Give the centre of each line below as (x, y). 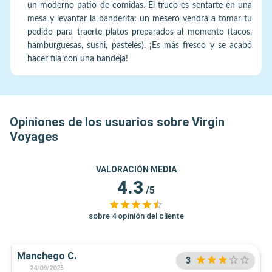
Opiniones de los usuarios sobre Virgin (117, 122)
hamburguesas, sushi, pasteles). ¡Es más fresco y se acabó (140, 45)
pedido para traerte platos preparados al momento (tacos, (140, 32)
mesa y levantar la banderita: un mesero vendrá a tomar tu (140, 19)
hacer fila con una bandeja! (78, 59)
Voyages (34, 136)
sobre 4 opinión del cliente (136, 216)
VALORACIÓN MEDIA (136, 169)
